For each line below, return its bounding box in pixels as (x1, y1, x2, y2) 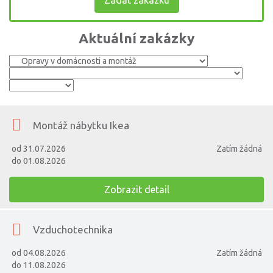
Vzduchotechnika (33, 224, 113, 236)
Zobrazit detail (104, 183, 169, 195)
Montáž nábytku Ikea (33, 119, 130, 131)
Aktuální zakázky (79, 30, 194, 46)
